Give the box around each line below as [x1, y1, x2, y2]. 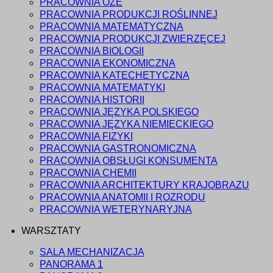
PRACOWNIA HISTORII [40, 94, 144, 105]
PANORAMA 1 [40, 259, 103, 270]
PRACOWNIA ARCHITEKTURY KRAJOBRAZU [40, 180, 249, 191]
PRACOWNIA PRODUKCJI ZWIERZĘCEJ [40, 34, 225, 44]
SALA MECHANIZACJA [40, 247, 144, 258]
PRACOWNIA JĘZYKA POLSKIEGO [40, 107, 199, 118]
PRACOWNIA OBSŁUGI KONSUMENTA [40, 155, 218, 166]
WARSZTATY [21, 225, 81, 236]
